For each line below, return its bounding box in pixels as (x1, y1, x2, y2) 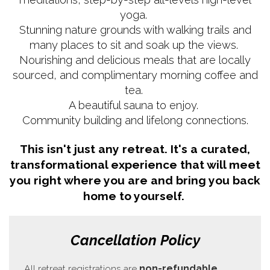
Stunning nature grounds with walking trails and (19, 23, 251, 36)
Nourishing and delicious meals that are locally (19, 53, 251, 66)
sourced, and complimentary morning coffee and (12, 68, 258, 81)
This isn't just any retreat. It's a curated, (20, 142, 250, 155)
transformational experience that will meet (10, 157, 260, 171)
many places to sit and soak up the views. (29, 38, 241, 51)
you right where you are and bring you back (10, 173, 260, 187)
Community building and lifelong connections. (22, 113, 248, 127)
